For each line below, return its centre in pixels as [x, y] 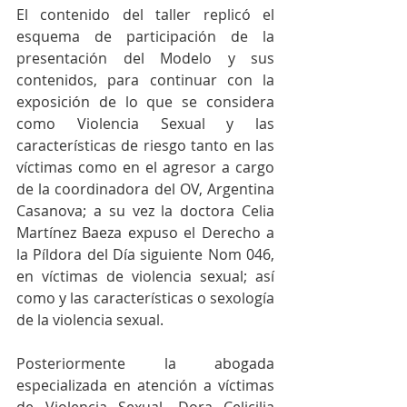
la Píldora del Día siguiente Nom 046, [145, 254]
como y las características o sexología [145, 298]
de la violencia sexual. [90, 320]
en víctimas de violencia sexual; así [145, 276]
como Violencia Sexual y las [145, 124]
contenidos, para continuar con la [145, 80]
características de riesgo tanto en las [145, 145]
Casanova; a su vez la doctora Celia [145, 211]
